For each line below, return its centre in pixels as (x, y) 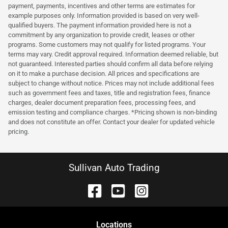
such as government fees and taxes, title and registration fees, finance (109, 93)
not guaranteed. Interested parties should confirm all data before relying (110, 64)
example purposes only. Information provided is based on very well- (104, 15)
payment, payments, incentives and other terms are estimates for (102, 6)
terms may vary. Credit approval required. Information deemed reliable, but (113, 54)
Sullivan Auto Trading (114, 167)
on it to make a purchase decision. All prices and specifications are (104, 73)
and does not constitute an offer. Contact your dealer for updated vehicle (111, 122)
